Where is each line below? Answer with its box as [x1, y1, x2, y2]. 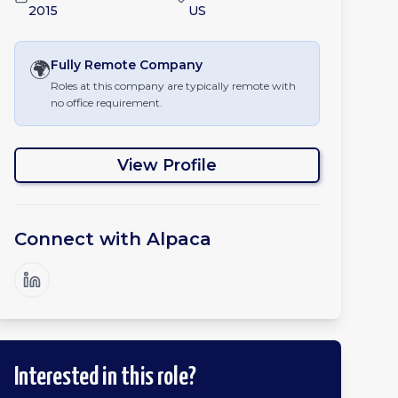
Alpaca [147, 228, 211, 250]
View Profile [117, 155, 217, 175]
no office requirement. [51, 96, 163, 109]
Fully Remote [51, 57, 136, 73]
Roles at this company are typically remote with [51, 79, 296, 92]
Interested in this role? [14, 365, 196, 390]
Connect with [14, 228, 147, 250]
